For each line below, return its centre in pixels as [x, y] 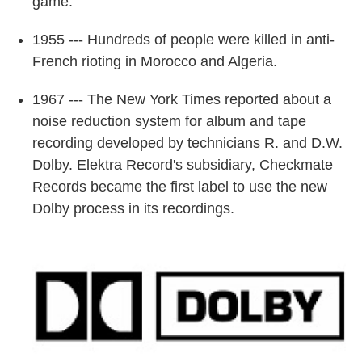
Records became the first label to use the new [180, 186]
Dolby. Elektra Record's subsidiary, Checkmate [183, 164]
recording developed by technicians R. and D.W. [187, 143]
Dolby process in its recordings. [135, 208]
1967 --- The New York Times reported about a [182, 99]
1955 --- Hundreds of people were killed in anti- [183, 39]
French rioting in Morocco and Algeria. [155, 61]
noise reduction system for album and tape [169, 121]
